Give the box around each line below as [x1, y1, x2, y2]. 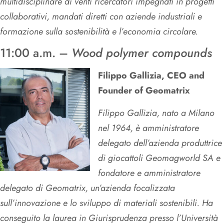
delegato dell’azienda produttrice [98, 136, 222, 149]
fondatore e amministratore [98, 166, 200, 179]
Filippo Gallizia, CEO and [98, 69, 204, 82]
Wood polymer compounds [71, 44, 212, 62]
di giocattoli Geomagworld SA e [98, 151, 220, 164]
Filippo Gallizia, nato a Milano [98, 106, 214, 119]
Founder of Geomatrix [98, 84, 190, 97]
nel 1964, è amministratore [98, 121, 199, 134]
